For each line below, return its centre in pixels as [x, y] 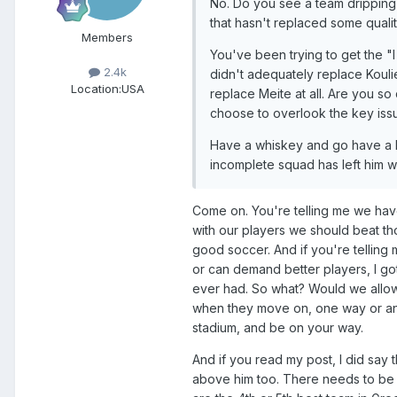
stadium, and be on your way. [278, 327]
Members [107, 37]
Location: [96, 89]
